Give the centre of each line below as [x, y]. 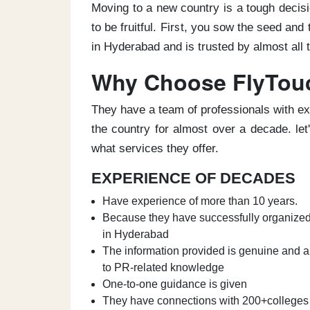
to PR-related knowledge [163, 267]
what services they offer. [155, 148]
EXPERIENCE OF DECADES [193, 178]
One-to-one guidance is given [175, 284]
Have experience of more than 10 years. [200, 201]
